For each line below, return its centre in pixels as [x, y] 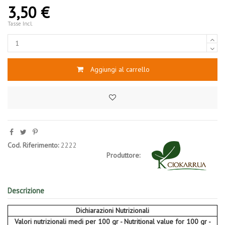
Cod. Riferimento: [33, 145]
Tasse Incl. [20, 23]
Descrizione [26, 190]
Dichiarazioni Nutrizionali [113, 211]
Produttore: [123, 155]
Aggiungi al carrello [120, 69]
